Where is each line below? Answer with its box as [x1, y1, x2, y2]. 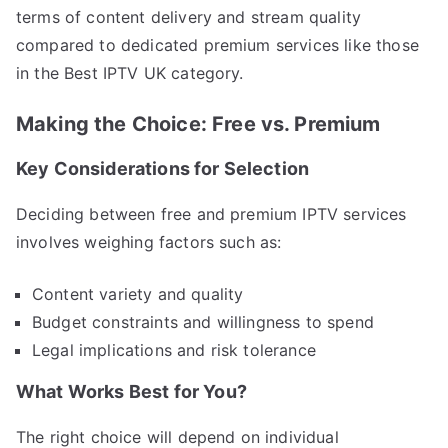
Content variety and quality [32, 283, 244, 304]
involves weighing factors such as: [16, 231, 282, 252]
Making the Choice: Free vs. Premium [16, 111, 381, 136]
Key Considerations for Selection [16, 157, 310, 179]
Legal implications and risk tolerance [32, 339, 316, 360]
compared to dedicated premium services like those [16, 34, 419, 55]
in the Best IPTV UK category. [16, 62, 244, 83]
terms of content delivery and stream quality [16, 6, 362, 27]
